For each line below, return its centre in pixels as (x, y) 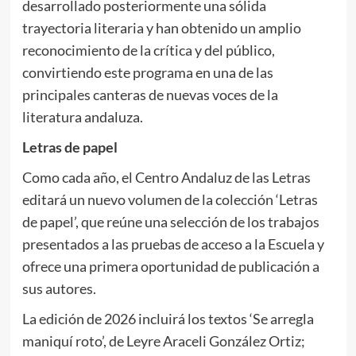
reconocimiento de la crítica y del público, (148, 50)
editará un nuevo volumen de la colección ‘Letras (170, 200)
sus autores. (59, 289)
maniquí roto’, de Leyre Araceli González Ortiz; (163, 341)
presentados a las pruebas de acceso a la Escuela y (173, 244)
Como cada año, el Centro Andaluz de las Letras (166, 178)
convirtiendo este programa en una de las (147, 73)
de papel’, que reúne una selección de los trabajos (170, 222)
